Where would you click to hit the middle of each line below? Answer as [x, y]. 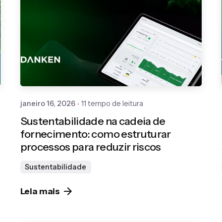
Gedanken [121, 38]
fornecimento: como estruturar [95, 134]
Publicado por [125, 27]
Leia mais [40, 191]
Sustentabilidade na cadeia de [93, 121]
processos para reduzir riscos [90, 147]
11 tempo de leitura [112, 104]
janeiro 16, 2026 [48, 104]
